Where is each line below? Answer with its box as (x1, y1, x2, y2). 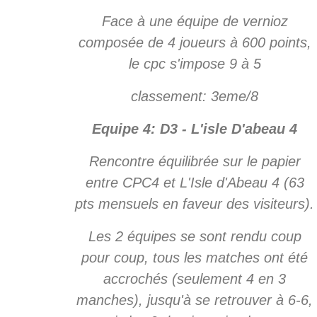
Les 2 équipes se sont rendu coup (88, 228, 301, 244)
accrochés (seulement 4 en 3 (103, 270, 286, 287)
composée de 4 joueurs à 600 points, (78, 34, 311, 50)
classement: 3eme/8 (131, 88, 258, 104)
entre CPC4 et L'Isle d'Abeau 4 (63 (85, 174, 304, 190)
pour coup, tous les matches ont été (81, 249, 308, 265)
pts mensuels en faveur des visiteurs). (75, 195, 314, 212)
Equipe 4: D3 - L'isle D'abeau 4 (92, 120, 297, 137)
